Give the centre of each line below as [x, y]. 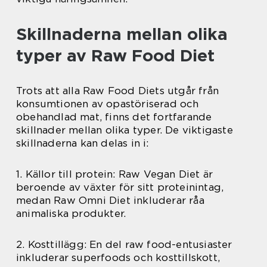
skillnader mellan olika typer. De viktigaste [125, 130]
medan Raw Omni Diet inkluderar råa [110, 201]
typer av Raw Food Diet [115, 56]
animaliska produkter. [71, 214]
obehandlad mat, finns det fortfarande [114, 117]
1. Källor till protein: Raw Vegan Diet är [115, 174]
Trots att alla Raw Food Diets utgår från [118, 91]
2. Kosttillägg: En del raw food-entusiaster [124, 245]
